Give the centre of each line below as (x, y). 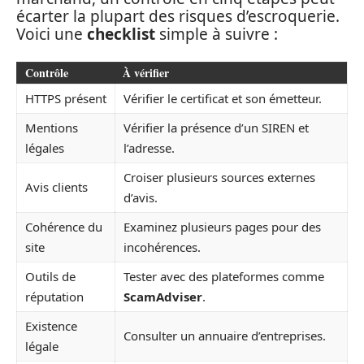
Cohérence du (64, 226)
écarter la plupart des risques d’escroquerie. (178, 16)
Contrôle (47, 72)
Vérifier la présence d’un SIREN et (216, 127)
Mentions (52, 127)
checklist (121, 34)
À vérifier (146, 72)
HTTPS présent (66, 98)
